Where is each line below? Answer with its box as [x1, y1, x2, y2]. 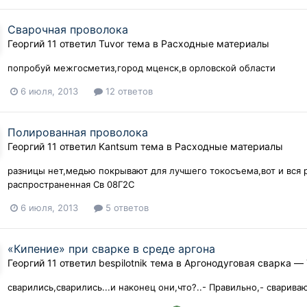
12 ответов [103, 85, 153, 97]
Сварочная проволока [8, 22, 129, 36]
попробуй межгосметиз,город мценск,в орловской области [8, 62, 276, 73]
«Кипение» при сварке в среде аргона [8, 242, 216, 256]
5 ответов [103, 201, 149, 213]
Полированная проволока [8, 125, 149, 139]
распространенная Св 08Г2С [8, 178, 135, 190]
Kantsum [99, 140, 138, 152]
